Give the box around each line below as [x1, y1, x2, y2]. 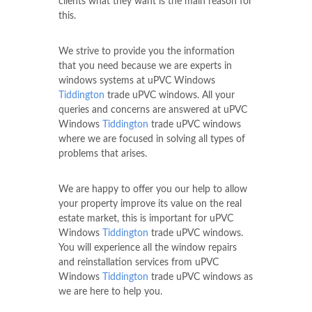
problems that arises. [58, 148, 147, 159]
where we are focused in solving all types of [58, 134, 245, 144]
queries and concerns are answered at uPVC [58, 104, 247, 115]
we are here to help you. [58, 286, 162, 297]
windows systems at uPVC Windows [58, 75, 215, 86]
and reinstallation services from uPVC [58, 257, 219, 267]
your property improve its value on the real [58, 198, 242, 209]
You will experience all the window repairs [58, 242, 237, 253]
